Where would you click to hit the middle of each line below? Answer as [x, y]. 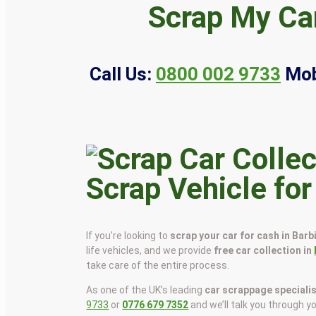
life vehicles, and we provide [150, 250]
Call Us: [121, 74]
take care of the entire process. [158, 265]
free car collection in [264, 250]
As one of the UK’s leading [146, 290]
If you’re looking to [128, 235]
